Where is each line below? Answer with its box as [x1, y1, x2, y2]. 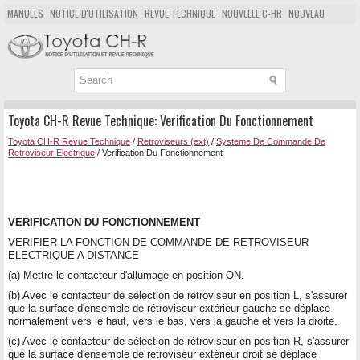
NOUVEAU [288, 6, 325, 20]
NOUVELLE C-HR [222, 6, 282, 20]
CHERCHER [117, 26, 159, 39]
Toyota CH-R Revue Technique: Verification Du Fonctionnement [8, 110, 313, 130]
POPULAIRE [7, 26, 51, 39]
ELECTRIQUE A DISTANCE [8, 248, 139, 261]
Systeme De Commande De [216, 136, 325, 146]
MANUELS [7, 6, 43, 20]
